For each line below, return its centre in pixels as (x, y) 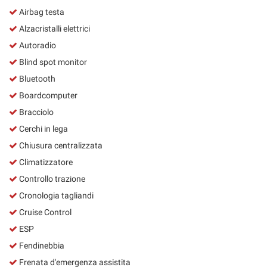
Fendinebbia (41, 245)
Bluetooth (36, 78)
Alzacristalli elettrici (54, 28)
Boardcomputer (47, 95)
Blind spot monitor (52, 62)
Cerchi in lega (43, 128)
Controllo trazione (51, 178)
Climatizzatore (45, 162)
